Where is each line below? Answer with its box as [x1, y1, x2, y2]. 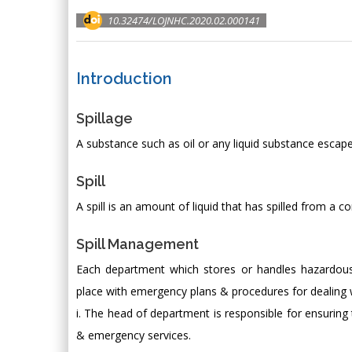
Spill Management [76, 235, 199, 252]
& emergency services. [76, 327, 191, 343]
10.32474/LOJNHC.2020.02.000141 [108, 13, 260, 27]
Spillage [76, 109, 133, 126]
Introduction [76, 68, 172, 88]
